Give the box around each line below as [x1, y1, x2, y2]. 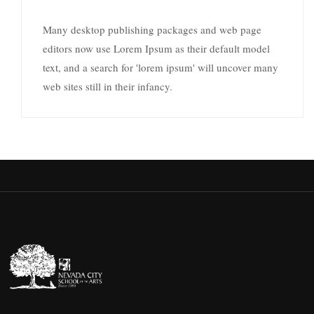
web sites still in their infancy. [43, 78, 172, 93]
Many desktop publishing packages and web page [43, 22, 261, 36]
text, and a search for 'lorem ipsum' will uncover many [43, 60, 278, 74]
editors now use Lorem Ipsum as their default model [43, 41, 270, 55]
